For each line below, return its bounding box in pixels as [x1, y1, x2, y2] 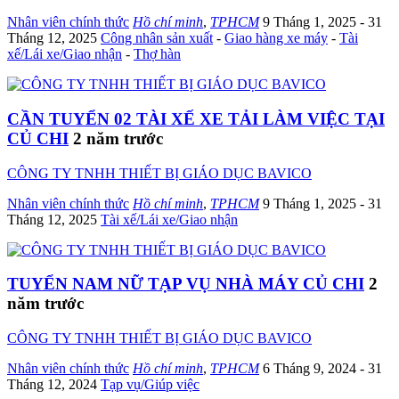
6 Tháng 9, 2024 [263, 361, 360, 377]
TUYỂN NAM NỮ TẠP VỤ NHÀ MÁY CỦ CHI [7, 274, 364, 294]
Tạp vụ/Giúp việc [101, 377, 199, 393]
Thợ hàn [134, 46, 181, 62]
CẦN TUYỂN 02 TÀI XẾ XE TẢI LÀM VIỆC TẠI [7, 109, 385, 128]
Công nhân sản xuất [101, 30, 213, 46]
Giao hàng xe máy [224, 30, 328, 46]
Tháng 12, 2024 [7, 377, 101, 393]
